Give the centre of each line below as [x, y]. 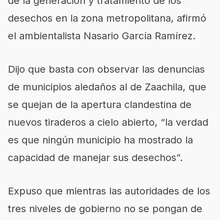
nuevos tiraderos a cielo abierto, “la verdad [108, 123]
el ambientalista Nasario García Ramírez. [102, 36]
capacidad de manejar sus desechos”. [95, 158]
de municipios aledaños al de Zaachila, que [107, 87]
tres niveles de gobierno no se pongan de [105, 209]
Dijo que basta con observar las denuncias [106, 69]
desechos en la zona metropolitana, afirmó [107, 18]
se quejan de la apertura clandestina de [100, 105]
